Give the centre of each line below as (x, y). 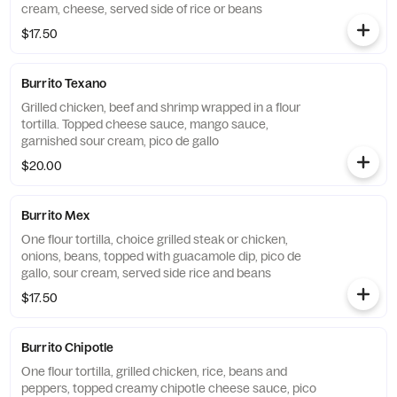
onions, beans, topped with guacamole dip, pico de (161, 256)
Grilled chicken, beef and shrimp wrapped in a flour (161, 107)
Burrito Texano (64, 83)
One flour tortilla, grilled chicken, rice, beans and (154, 371)
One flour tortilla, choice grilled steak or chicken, (155, 239)
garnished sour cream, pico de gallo (120, 141)
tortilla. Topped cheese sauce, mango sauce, (145, 124)
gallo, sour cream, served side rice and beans (146, 273)
